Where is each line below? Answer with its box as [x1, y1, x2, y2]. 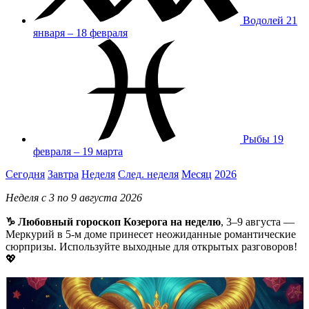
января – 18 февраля [33, 26, 128, 39]
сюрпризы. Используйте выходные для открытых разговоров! [6, 240, 297, 252]
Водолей [243, 14, 286, 26]
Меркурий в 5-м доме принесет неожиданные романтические [6, 228, 296, 240]
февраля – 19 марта [33, 145, 123, 157]
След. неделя [118, 168, 179, 180]
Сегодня [6, 168, 45, 180]
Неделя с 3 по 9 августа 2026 [6, 191, 142, 203]
